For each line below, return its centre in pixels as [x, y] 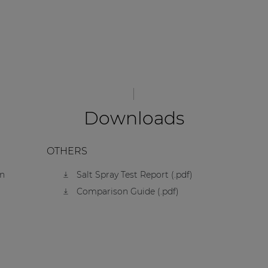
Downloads [134, 118]
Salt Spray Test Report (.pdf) [135, 175]
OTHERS [67, 151]
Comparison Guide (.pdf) [128, 192]
